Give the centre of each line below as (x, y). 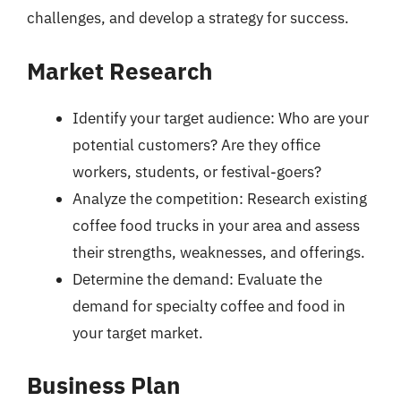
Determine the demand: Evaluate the (197, 279)
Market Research (120, 70)
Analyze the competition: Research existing (220, 198)
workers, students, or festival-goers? (197, 171)
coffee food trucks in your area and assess (216, 225)
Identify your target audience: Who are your (221, 118)
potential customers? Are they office (196, 145)
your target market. (138, 333)
